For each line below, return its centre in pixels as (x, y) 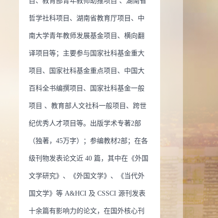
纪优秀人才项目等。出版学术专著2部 (85, 123)
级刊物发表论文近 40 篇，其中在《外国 (89, 158)
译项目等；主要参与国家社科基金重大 (87, 53)
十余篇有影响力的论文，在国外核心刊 (87, 211)
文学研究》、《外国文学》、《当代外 (87, 176)
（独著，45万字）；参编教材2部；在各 (88, 141)
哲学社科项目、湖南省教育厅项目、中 (87, 18)
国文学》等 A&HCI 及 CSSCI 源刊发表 (87, 193)
